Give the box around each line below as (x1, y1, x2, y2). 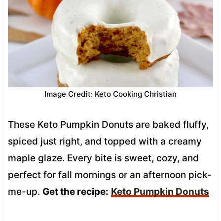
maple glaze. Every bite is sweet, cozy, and (7, 152, 199, 164)
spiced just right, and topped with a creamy (7, 135, 202, 147)
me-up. (7, 185, 42, 197)
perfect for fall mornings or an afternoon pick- (7, 169, 212, 181)
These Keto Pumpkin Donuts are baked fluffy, (7, 118, 209, 130)
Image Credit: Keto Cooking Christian (44, 89, 177, 99)
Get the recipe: (42, 185, 109, 197)
